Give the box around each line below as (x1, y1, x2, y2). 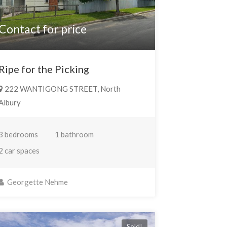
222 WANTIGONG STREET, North (3, 84, 121, 94)
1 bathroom (54, 130, 94, 139)
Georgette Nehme (5, 177, 68, 187)
